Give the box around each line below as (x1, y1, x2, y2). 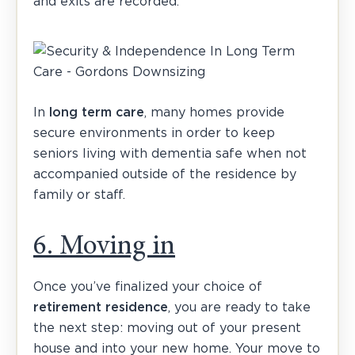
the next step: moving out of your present (33, 321, 301, 334)
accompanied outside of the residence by (33, 167, 296, 181)
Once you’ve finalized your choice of (33, 280, 262, 293)
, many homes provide (144, 105, 284, 119)
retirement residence (33, 300, 168, 314)
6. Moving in (33, 233, 175, 261)
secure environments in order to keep (33, 126, 275, 139)
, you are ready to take (168, 300, 311, 314)
